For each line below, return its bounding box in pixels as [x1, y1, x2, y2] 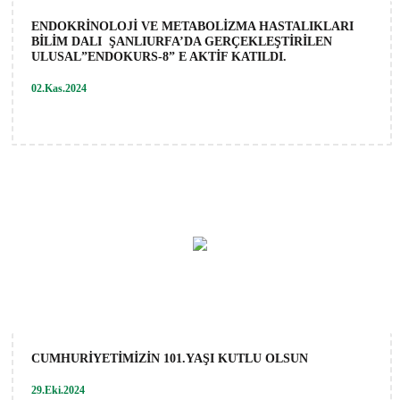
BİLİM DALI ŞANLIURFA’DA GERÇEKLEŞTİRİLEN [31, 34, 332, 48]
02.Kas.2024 [31, 81, 87, 95]
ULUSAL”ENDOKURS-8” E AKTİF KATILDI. [31, 49, 287, 63]
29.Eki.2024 [31, 383, 85, 396]
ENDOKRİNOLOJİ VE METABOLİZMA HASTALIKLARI [31, 19, 354, 33]
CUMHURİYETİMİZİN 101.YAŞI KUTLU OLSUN [31, 351, 308, 365]
